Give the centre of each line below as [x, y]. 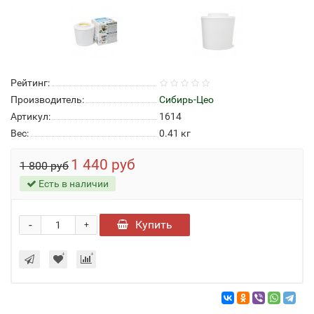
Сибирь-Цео [186, 100]
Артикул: [30, 116]
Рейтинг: [30, 83]
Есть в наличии [73, 184]
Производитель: [47, 100]
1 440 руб [103, 165]
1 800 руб [44, 166]
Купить [154, 225]
